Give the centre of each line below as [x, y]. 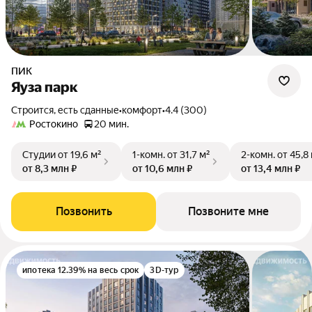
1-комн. [149, 155]
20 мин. [111, 124]
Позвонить [84, 211]
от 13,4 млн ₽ [271, 169]
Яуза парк [45, 87]
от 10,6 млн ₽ [162, 169]
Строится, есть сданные [68, 110]
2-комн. [258, 155]
